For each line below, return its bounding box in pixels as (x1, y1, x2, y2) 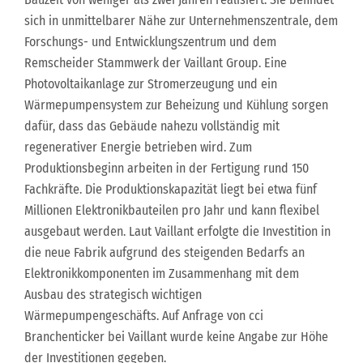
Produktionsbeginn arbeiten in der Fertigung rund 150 (24, 160, 309, 176)
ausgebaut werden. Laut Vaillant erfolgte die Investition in (24, 224, 331, 239)
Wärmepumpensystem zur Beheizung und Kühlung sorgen (24, 97, 328, 113)
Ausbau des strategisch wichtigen (24, 287, 202, 302)
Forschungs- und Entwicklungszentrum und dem (24, 34, 276, 49)
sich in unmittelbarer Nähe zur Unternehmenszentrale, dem (24, 13, 338, 28)
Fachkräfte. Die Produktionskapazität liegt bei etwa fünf (24, 181, 317, 197)
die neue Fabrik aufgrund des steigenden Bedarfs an (24, 245, 305, 260)
